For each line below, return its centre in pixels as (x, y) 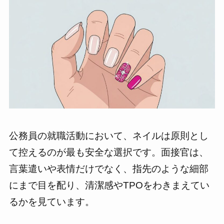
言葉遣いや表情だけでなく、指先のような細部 (108, 168)
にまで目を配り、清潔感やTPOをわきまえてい (109, 185)
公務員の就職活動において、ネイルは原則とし (108, 135)
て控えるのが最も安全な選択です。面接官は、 (108, 152)
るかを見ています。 (51, 201)
